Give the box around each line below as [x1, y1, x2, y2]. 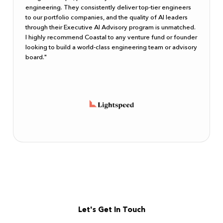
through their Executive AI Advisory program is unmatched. [25, 23, 196, 31]
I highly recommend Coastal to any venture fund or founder [25, 33, 198, 41]
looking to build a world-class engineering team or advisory [25, 43, 198, 51]
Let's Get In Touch [78, 205, 145, 215]
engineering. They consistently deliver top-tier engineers [25, 3, 192, 11]
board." [25, 53, 47, 61]
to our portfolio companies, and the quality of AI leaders [25, 13, 188, 21]
